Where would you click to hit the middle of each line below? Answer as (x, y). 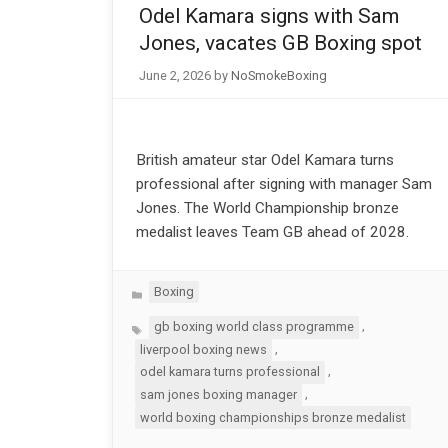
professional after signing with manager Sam (283, 183)
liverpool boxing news (203, 349)
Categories (163, 289)
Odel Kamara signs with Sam (268, 16)
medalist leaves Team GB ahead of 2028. (272, 231)
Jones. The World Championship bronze (267, 207)
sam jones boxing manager (218, 394)
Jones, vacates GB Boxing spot (280, 43)
